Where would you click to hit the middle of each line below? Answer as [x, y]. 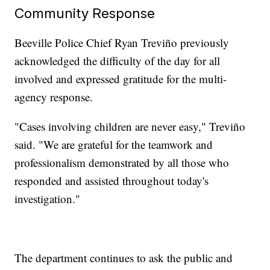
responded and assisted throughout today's [112, 180]
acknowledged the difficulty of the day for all [118, 60]
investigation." [48, 198]
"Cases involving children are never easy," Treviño [130, 126]
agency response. [54, 96]
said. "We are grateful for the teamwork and [114, 144]
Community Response [85, 13]
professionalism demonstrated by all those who [122, 162]
